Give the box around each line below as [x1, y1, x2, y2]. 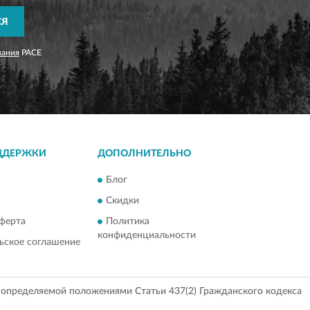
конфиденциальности [97, 230, 196, 241]
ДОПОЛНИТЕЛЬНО [97, 149, 191, 158]
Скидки [105, 196, 139, 206]
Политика [105, 217, 149, 227]
